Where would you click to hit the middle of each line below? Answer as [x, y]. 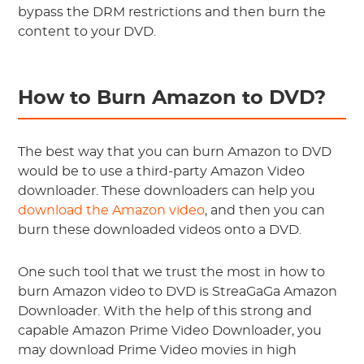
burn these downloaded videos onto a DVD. [160, 230]
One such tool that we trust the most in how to [172, 272]
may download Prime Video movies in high [158, 350]
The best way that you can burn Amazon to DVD [175, 152]
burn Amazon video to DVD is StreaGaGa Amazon [178, 292]
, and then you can [265, 210]
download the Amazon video [112, 210]
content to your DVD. [87, 32]
